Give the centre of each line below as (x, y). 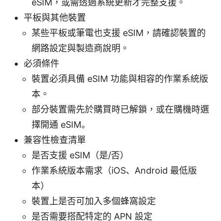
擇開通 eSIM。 (61, 125)
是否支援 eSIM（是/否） (80, 155)
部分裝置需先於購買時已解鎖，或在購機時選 (120, 110)
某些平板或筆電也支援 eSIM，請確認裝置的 (119, 33)
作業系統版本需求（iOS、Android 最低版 (114, 171)
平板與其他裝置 (55, 18)
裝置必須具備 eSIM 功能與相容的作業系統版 (120, 79)
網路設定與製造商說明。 (80, 48)
